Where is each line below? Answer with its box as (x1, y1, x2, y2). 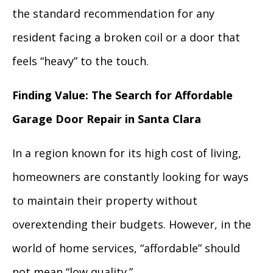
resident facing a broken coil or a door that (12, 29, 240, 44)
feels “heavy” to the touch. (12, 53, 149, 68)
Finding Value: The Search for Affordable (12, 87, 233, 102)
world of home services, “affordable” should (12, 240, 240, 255)
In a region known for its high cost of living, (12, 145, 241, 160)
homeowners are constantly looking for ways (12, 169, 249, 184)
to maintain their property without (12, 193, 197, 208)
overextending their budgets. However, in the (12, 216, 251, 232)
